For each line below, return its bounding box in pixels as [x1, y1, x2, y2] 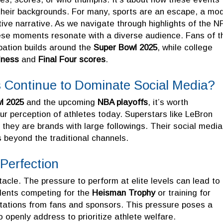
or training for [155, 188, 211, 198]
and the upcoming [24, 97, 98, 107]
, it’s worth [148, 97, 188, 107]
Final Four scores [38, 54, 106, 64]
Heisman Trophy [92, 188, 155, 198]
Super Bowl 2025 [94, 42, 157, 52]
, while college [157, 42, 213, 52]
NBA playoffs [98, 97, 148, 107]
